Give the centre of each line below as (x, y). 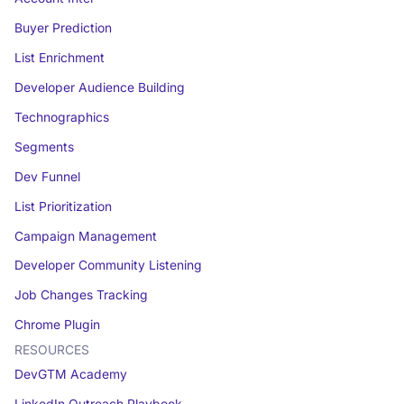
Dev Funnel (47, 176)
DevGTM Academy (70, 375)
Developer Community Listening (108, 266)
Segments (44, 147)
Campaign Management (85, 236)
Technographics (61, 117)
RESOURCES (51, 350)
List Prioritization (63, 206)
